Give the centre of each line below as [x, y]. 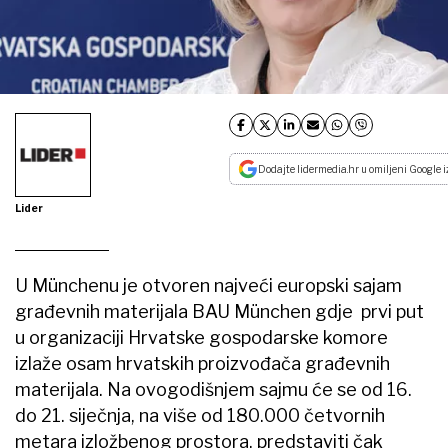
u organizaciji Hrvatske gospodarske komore [201, 338]
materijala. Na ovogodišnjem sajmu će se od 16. [213, 390]
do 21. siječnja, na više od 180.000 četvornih [200, 416]
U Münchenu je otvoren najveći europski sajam [208, 286]
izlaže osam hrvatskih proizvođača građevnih [202, 364]
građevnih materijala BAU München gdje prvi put [219, 312]
